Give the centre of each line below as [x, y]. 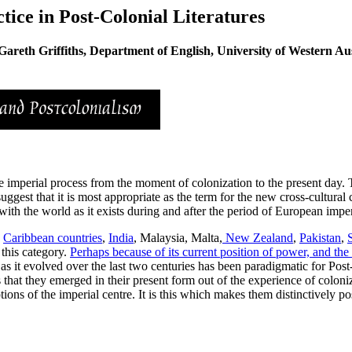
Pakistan [320, 237]
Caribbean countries [53, 237]
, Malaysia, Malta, [178, 237]
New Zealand [258, 237]
